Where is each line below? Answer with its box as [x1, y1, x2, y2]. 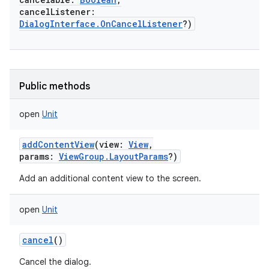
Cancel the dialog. [19, 256, 91, 267]
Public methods [19, 80, 90, 92]
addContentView [22, 139, 94, 150]
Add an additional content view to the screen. [19, 173, 201, 184]
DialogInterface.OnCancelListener [19, 18, 183, 29]
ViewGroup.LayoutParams [59, 151, 168, 162]
